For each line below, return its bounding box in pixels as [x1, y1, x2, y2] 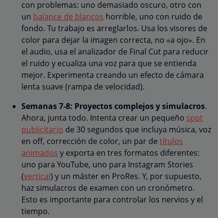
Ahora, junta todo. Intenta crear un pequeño [21, 112, 186, 123]
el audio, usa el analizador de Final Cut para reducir [21, 46, 209, 57]
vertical [24, 170, 51, 182]
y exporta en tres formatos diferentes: [58, 147, 200, 158]
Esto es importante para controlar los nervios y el [21, 194, 203, 205]
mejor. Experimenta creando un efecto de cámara [21, 69, 204, 80]
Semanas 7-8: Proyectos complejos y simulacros [21, 100, 205, 111]
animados [21, 147, 58, 158]
